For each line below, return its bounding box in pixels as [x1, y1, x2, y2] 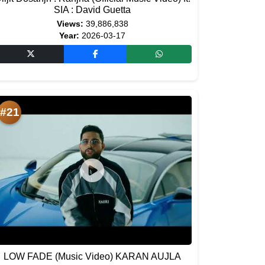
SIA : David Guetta [54, 5, 131, 15]
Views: [56, 20, 83, 28]
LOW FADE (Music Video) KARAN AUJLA [4, 251, 181, 261]
